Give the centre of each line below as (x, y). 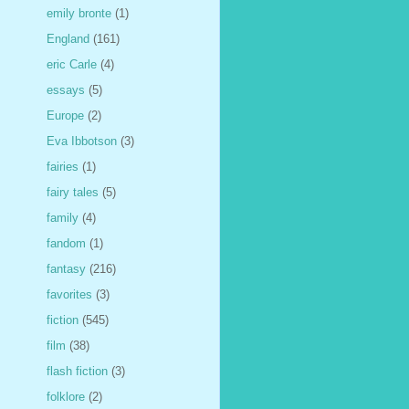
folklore (66, 396)
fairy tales (73, 192)
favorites (69, 294)
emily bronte (79, 13)
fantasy (66, 268)
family (63, 217)
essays (66, 89)
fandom (66, 243)
